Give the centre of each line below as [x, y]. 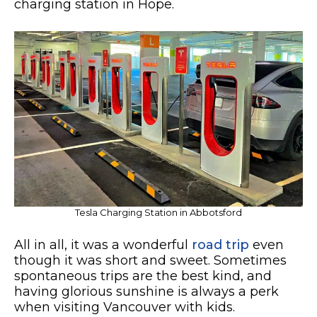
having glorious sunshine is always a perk [146, 292]
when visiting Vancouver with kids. [125, 307]
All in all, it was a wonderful [103, 245]
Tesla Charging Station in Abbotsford [158, 213]
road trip [220, 245]
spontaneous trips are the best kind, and [143, 276]
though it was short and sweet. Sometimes [150, 261]
